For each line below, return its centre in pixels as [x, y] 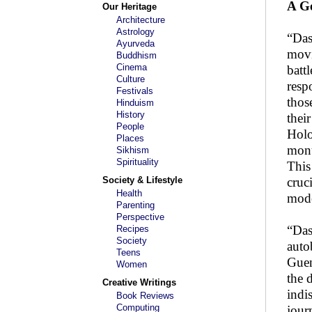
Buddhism [136, 55]
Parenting [135, 205]
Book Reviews [145, 296]
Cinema [132, 67]
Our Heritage [130, 7]
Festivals [135, 91]
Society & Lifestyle [142, 180]
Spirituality [138, 162]
